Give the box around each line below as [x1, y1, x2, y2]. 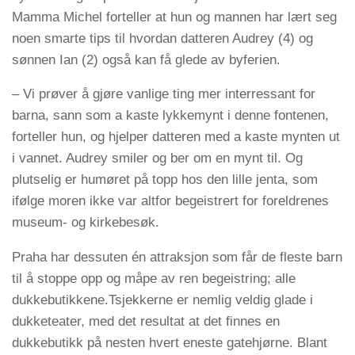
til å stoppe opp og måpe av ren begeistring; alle [12, 271, 296, 287]
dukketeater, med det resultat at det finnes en [12, 314, 280, 330]
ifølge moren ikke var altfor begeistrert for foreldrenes [12, 193, 329, 209]
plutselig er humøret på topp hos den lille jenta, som [12, 172, 318, 188]
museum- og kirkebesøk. [12, 215, 159, 231]
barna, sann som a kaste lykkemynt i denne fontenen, [12, 108, 329, 124]
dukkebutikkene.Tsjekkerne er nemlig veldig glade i [12, 292, 313, 308]
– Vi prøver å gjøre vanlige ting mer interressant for [12, 86, 315, 102]
